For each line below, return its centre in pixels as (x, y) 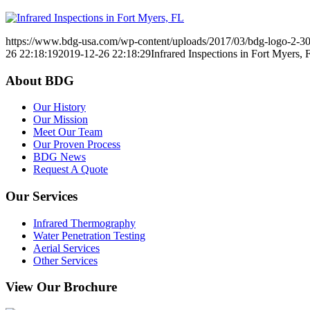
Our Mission (61, 120)
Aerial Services (66, 248)
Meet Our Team (68, 132)
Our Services (42, 196)
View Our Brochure (61, 287)
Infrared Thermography (84, 223)
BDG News (60, 157)
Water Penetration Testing (89, 235)
